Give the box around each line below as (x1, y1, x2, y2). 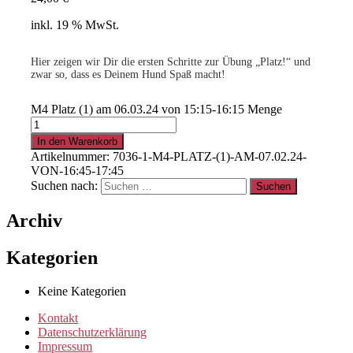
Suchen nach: (30, 178, 98, 192)
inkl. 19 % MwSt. (30, 17, 119, 32)
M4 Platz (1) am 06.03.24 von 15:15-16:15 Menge (30, 102, 282, 116)
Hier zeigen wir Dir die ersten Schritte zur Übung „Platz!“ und (30, 55, 310, 68)
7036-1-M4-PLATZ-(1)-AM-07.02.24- (112, 149, 307, 163)
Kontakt (38, 310, 78, 325)
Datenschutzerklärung (38, 325, 147, 339)
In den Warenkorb (36, 135, 117, 147)
